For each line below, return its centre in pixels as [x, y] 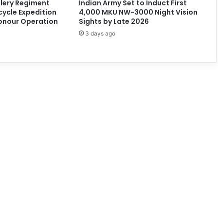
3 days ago [100, 33]
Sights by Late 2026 [114, 21]
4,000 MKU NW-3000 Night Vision [138, 12]
